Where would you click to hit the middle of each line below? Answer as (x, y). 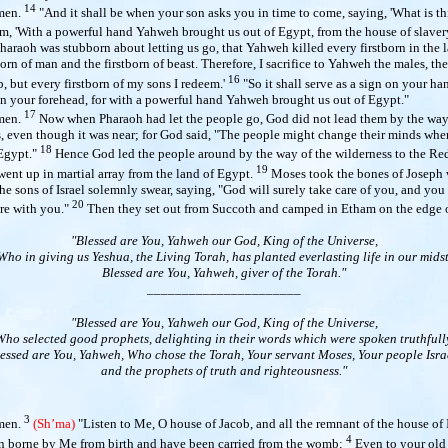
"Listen (96, 424)
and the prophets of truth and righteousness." (224, 370)
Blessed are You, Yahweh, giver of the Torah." (224, 272)
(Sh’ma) (54, 424)
